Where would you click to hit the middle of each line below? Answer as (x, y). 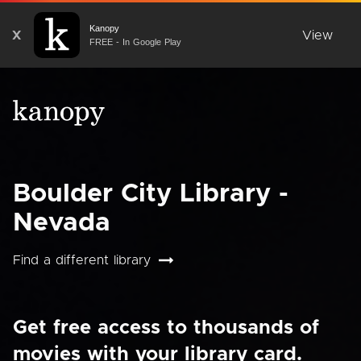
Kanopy (104, 28)
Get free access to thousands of (166, 328)
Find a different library (82, 260)
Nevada (62, 223)
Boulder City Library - (151, 194)
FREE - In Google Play (135, 41)
